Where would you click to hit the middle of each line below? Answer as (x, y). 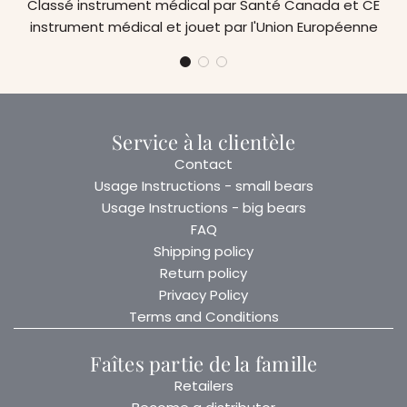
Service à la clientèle (203, 142)
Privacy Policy (203, 295)
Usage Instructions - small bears (203, 186)
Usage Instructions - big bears (203, 208)
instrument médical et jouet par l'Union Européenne (203, 26)
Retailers (203, 386)
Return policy (203, 273)
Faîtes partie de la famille (203, 363)
